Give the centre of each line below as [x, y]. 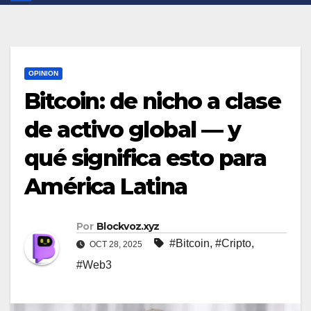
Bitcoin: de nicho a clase [152, 101]
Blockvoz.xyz [128, 227]
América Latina [106, 187]
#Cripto [233, 244]
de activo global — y [132, 130]
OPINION [43, 74]
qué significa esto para [145, 158]
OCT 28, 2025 [116, 245]
